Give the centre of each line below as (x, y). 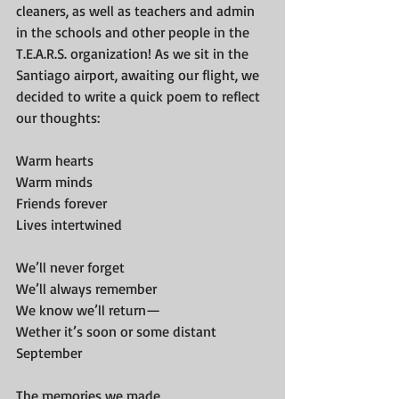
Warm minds (54, 182)
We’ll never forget (70, 267)
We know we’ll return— (88, 310)
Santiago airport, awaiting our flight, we (139, 75)
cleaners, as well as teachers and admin (137, 11)
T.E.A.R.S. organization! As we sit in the (134, 53)
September (49, 353)
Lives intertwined (69, 224)
